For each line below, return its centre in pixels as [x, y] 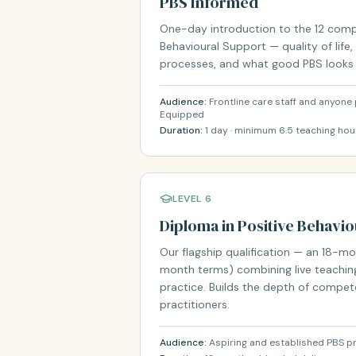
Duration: [182, 130]
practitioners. [195, 304]
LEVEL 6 [192, 199]
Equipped [182, 114]
